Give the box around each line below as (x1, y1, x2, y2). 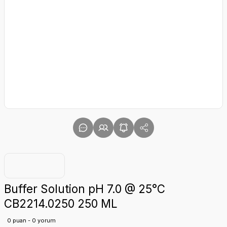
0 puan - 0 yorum (7, 217, 56, 224)
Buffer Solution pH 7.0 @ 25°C (4, 182, 165, 196)
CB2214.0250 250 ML (4, 197, 118, 210)
